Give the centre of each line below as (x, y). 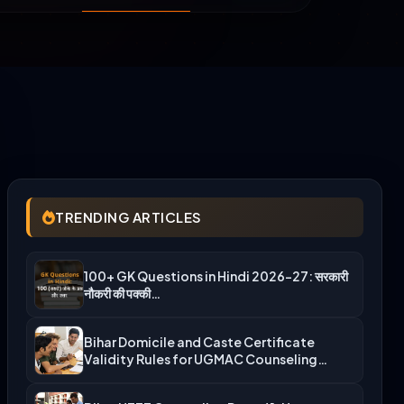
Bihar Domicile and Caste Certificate (199, 341)
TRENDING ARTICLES (129, 217)
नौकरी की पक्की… (122, 293)
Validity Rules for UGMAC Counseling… (206, 358)
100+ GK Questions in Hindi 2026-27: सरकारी (216, 275)
